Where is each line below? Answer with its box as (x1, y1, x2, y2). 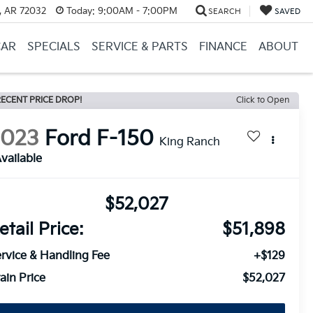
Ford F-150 (45, 126, 154, 152)
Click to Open (236, 95, 289, 105)
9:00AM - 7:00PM (94, 5, 177, 17)
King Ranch (159, 136, 221, 150)
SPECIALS (27, 40, 80, 54)
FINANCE (198, 40, 247, 54)
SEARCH (208, 6, 241, 16)
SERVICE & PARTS (91, 40, 188, 54)
